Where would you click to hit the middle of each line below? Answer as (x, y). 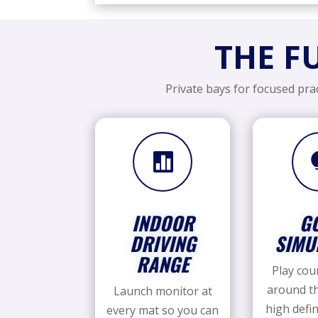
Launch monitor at (163, 291)
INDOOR (163, 223)
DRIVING (163, 244)
